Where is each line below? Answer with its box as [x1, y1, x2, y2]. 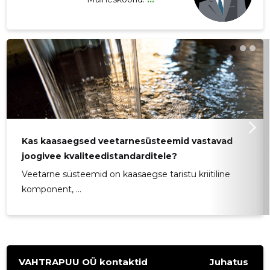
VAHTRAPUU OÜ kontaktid [19, 256, 148, 268]
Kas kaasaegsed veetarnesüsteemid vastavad [22, 136, 233, 147]
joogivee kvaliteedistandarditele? [22, 151, 178, 162]
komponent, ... [22, 184, 82, 195]
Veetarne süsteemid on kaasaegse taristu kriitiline [22, 169, 231, 180]
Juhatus [209, 256, 248, 268]
